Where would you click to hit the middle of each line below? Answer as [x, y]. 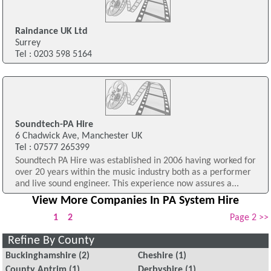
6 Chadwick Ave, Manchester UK [78, 136]
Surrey [28, 43]
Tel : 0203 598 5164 [53, 54]
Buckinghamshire [41, 256]
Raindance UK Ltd [51, 31]
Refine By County [51, 240]
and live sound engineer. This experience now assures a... [127, 184]
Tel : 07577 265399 [52, 148]
